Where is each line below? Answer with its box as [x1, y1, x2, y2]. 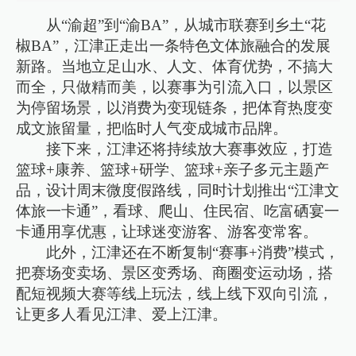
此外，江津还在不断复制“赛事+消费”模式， [46, 243, 340, 261]
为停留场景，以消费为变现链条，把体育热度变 [16, 99, 334, 116]
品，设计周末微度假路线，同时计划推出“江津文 [16, 181, 340, 199]
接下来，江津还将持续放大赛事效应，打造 [46, 140, 334, 157]
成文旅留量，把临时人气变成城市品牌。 [16, 119, 288, 137]
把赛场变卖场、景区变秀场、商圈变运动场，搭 [16, 264, 334, 281]
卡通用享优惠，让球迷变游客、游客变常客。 [16, 222, 319, 240]
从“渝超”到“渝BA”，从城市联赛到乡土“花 [46, 16, 327, 33]
